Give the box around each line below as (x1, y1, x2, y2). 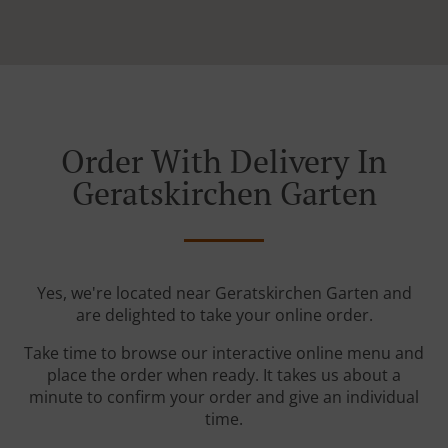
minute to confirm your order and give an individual (29, 386, 419, 409)
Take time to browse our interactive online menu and (24, 342, 424, 365)
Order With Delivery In (61, 140, 387, 183)
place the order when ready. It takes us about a (47, 364, 401, 387)
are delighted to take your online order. (75, 304, 373, 327)
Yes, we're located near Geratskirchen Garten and (36, 282, 412, 305)
